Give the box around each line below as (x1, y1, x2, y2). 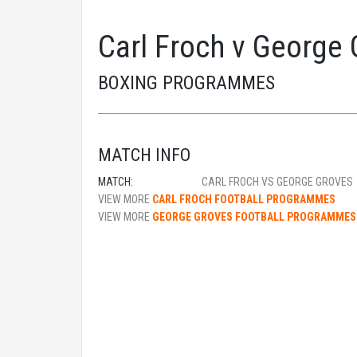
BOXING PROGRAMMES (98, 72, 275, 94)
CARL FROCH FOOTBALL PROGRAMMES (152, 193, 335, 206)
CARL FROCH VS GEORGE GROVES (202, 175, 353, 188)
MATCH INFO (98, 145, 190, 165)
